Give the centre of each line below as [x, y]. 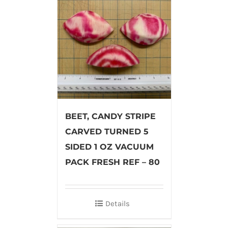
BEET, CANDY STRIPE [110, 116]
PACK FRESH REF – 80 [112, 162]
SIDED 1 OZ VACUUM [109, 147]
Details [118, 203]
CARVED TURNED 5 [107, 131]
